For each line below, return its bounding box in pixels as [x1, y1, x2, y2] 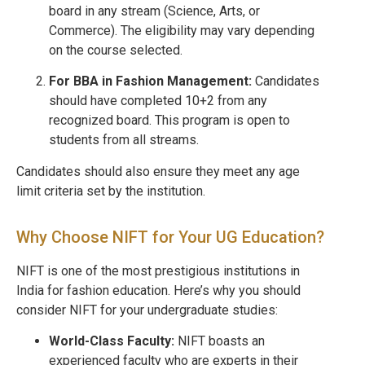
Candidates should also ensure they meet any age [16, 163, 300, 179]
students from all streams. [49, 132, 199, 148]
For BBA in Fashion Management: [49, 73, 252, 90]
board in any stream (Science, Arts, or [49, 2, 260, 19]
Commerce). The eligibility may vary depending [49, 22, 314, 38]
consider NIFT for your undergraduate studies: [16, 302, 278, 319]
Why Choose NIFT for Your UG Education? [16, 227, 324, 248]
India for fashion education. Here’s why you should [16, 283, 301, 299]
